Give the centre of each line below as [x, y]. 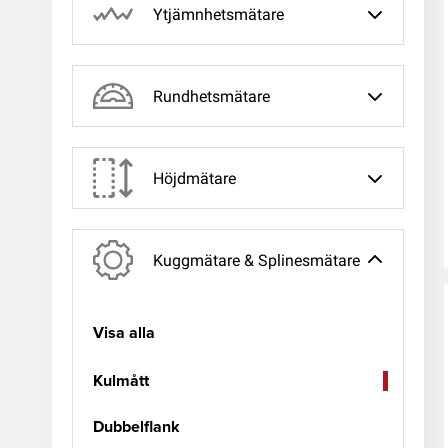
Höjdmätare [194, 178]
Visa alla [124, 333]
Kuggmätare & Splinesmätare [256, 260]
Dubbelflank [136, 427]
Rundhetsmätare [211, 96]
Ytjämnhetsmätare [218, 14]
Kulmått [121, 381]
